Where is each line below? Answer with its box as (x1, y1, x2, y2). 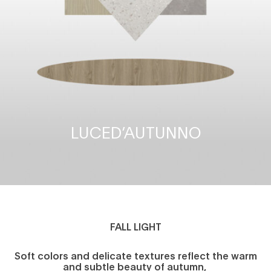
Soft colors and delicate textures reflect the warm (14, 249, 257, 262)
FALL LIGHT (109, 220, 162, 233)
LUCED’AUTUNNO (70, 122, 201, 143)
